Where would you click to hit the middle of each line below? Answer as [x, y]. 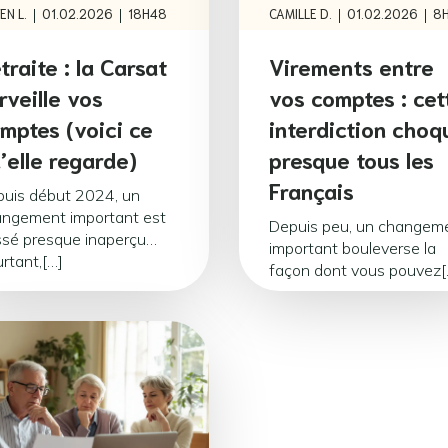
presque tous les [351, 158]
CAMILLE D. [300, 13]
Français [311, 189]
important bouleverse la [352, 247]
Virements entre [351, 65]
